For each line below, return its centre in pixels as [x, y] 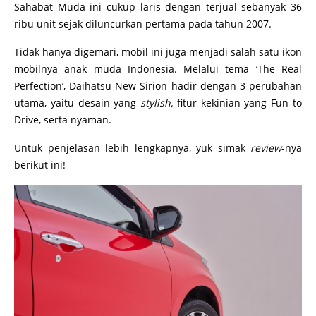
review [266, 148]
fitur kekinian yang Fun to [238, 103]
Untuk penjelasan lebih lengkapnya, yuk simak [132, 148]
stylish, [157, 103]
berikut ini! [40, 165]
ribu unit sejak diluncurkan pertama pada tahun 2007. [144, 24]
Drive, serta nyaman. [63, 120]
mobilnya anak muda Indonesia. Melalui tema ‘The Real [158, 69]
